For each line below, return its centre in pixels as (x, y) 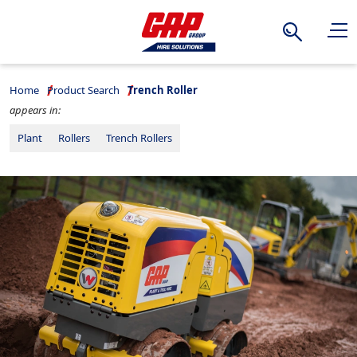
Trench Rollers (139, 138)
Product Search (84, 90)
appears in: (35, 110)
